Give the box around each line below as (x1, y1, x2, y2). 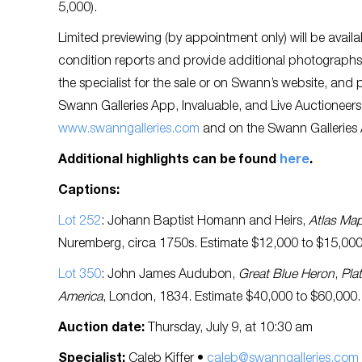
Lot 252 (58, 215, 101, 229)
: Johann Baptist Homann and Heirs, (101, 215, 309, 229)
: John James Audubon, (101, 268, 238, 282)
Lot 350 (58, 268, 101, 282)
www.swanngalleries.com (58, 123, 200, 137)
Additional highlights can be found (58, 154, 280, 167)
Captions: (58, 184, 120, 198)
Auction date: (58, 322, 148, 335)
